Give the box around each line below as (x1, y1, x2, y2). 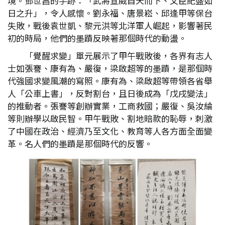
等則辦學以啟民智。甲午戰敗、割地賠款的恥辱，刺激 (8, 112, 212, 125)
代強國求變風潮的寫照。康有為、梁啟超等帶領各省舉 (8, 74, 212, 87)
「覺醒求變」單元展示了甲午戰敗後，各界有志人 (25, 49, 212, 62)
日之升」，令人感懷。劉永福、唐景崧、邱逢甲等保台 (8, 7, 212, 19)
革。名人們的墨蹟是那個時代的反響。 (8, 137, 153, 150)
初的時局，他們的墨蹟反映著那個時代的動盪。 (8, 32, 187, 44)
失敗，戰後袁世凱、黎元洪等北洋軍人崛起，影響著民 (8, 19, 212, 32)
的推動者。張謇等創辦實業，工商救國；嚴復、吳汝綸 (8, 99, 212, 112)
